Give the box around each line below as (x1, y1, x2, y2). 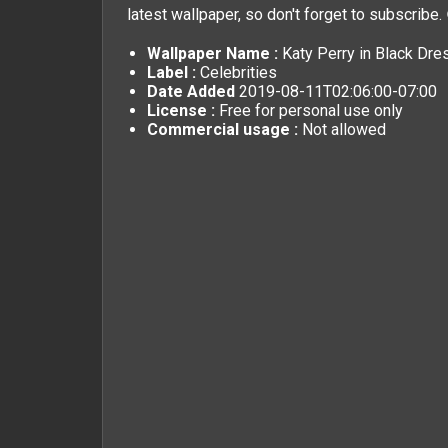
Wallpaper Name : (147, 43, 278, 63)
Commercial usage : (147, 119, 298, 139)
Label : (147, 62, 196, 82)
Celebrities (200, 62, 277, 82)
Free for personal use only (215, 100, 403, 120)
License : (147, 100, 215, 120)
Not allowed (298, 119, 386, 139)
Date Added (147, 81, 239, 101)
